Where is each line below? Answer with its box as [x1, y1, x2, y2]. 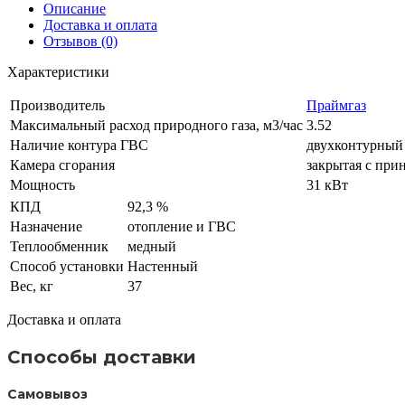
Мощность [10, 176, 75, 193]
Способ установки [10, 258, 124, 274]
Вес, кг [10, 278, 53, 294]
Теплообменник [10, 238, 108, 254]
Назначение [10, 218, 82, 234]
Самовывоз [7, 385, 88, 402]
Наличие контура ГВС [10, 137, 148, 153]
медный [127, 238, 176, 254]
